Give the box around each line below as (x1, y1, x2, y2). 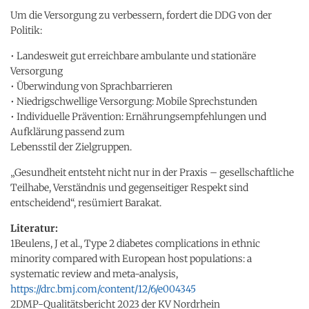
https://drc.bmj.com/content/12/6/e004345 (10, 282, 196, 295)
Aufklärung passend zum (10, 125, 125, 138)
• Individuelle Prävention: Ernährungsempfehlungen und (10, 110, 266, 123)
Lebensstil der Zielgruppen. (10, 140, 132, 153)
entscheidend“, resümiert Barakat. (10, 196, 161, 209)
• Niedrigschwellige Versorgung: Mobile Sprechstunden (10, 94, 257, 108)
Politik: (10, 23, 42, 37)
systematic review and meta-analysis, (10, 267, 178, 280)
